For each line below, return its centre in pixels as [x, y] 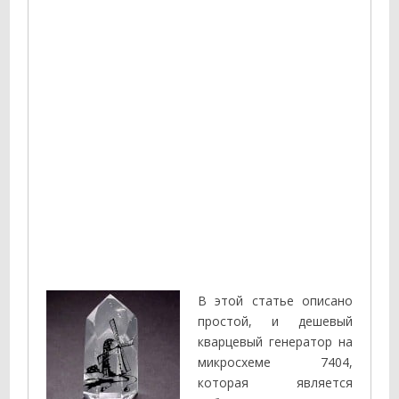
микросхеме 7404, [275, 362]
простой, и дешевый [275, 322]
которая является [275, 383]
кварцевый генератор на [275, 342]
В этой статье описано [275, 301]
